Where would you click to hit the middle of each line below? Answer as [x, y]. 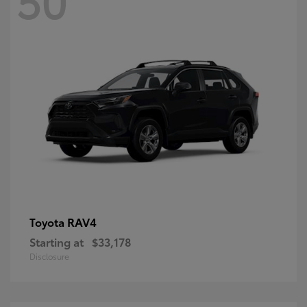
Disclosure [49, 256]
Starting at [57, 241]
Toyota [48, 221]
